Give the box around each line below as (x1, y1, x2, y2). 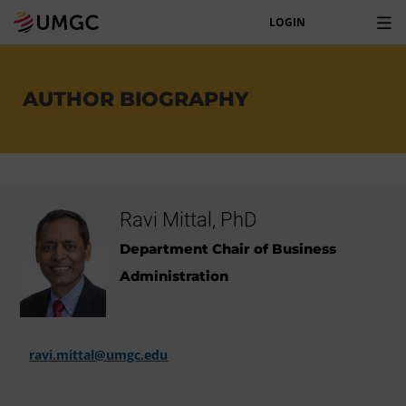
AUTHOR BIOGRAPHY (23, 86, 248, 111)
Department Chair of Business (120, 239, 337, 257)
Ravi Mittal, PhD (120, 208, 257, 231)
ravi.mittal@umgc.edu (29, 345, 169, 363)
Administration (120, 266, 229, 285)
